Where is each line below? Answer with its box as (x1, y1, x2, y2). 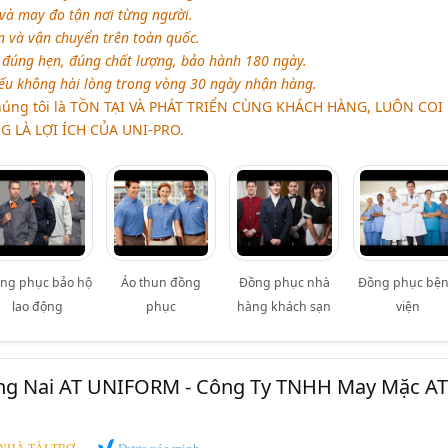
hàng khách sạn (237, 297, 332, 315)
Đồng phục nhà (238, 273, 330, 291)
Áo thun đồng (121, 273, 202, 291)
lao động (12, 297, 64, 315)
